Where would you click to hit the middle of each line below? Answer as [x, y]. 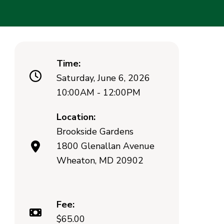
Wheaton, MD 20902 [100, 161]
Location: [76, 117]
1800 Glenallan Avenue [105, 146]
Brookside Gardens [95, 132]
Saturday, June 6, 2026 [103, 78]
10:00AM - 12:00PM [98, 93]
